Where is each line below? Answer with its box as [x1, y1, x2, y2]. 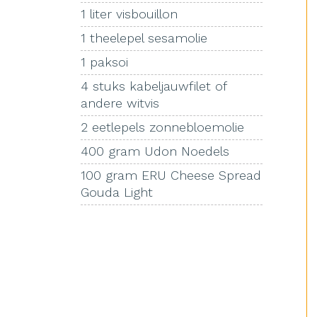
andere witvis [81, 96, 159, 110]
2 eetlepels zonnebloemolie [81, 120, 244, 134]
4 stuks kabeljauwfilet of [81, 79, 227, 93]
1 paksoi [81, 54, 128, 69]
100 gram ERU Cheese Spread [81, 168, 261, 183]
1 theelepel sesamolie [81, 30, 207, 45]
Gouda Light [81, 185, 153, 200]
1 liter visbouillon [81, 6, 178, 21]
